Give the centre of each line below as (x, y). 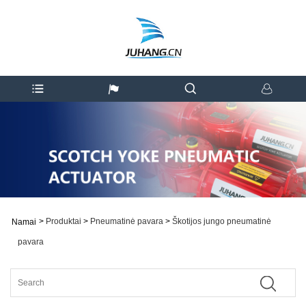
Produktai (64, 221)
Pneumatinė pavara (127, 221)
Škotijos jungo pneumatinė (222, 221)
